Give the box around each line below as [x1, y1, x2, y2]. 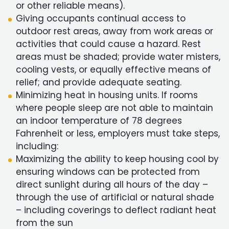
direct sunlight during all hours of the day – [16, 178, 208, 191]
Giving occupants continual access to [16, 12, 186, 25]
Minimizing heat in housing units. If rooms [16, 89, 198, 101]
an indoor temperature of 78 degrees [16, 114, 182, 127]
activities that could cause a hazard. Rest [16, 38, 201, 50]
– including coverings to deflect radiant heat [16, 204, 216, 216]
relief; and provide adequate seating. [16, 76, 181, 88]
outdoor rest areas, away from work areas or [16, 25, 213, 37]
